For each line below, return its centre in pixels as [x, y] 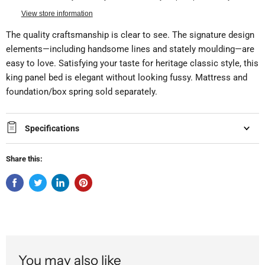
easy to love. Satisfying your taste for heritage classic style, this [132, 64]
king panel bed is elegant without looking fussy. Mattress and [127, 78]
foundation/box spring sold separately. [82, 92]
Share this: [24, 159]
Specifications [52, 129]
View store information [57, 14]
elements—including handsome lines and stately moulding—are [130, 49]
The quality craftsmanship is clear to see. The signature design [130, 35]
